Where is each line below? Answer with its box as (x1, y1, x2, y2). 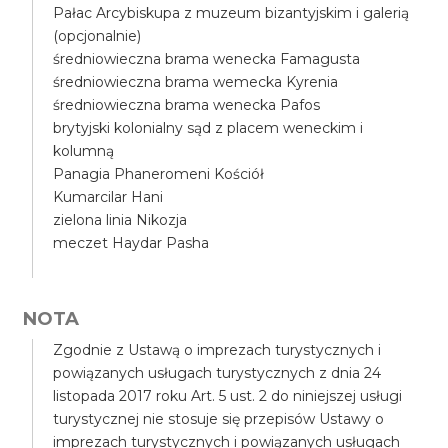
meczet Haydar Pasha (53, 234, 210, 252)
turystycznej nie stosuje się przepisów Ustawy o (53, 410, 385, 428)
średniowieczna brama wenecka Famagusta (53, 50, 361, 68)
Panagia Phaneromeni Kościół (53, 165, 265, 183)
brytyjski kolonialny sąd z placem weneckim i (53, 119, 364, 137)
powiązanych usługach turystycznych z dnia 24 (53, 364, 382, 382)
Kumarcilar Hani (53, 188, 164, 206)
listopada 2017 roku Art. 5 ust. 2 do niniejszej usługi (53, 387, 403, 405)
